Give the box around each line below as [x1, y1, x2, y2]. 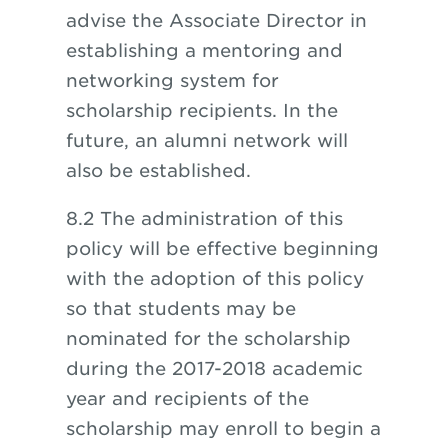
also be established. [65, 160, 251, 181]
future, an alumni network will [65, 130, 348, 151]
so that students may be [65, 298, 296, 319]
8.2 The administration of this [65, 208, 343, 229]
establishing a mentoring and [65, 40, 343, 61]
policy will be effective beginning [65, 238, 379, 259]
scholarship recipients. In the [65, 100, 338, 121]
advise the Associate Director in [65, 10, 367, 31]
